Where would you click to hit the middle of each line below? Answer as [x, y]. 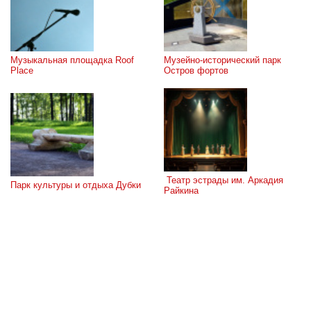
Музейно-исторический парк [222, 60]
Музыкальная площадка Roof [72, 60]
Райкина [181, 190]
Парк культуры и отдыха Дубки [76, 185]
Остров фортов [196, 70]
